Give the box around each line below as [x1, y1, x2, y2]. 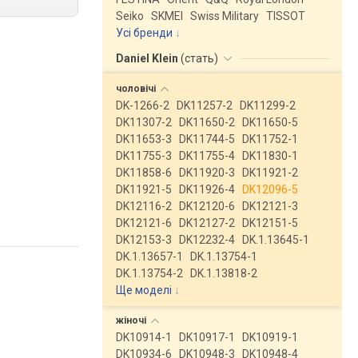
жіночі [116, 315, 149, 326]
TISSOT [266, 10, 305, 22]
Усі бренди [116, 26, 173, 39]
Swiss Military [190, 10, 259, 22]
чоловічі [116, 83, 158, 94]
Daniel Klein [116, 52, 181, 65]
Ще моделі [116, 284, 172, 296]
